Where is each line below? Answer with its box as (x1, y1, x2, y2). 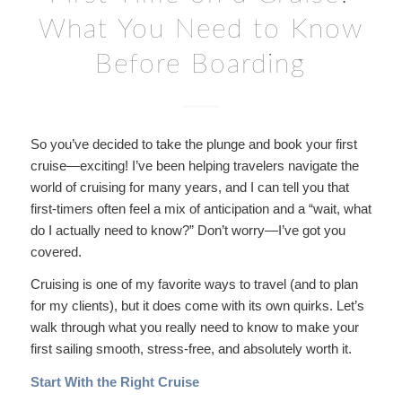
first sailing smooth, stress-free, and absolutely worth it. (30, 341, 352, 357)
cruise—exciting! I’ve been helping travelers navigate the (30, 157, 359, 173)
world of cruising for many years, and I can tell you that (30, 179, 349, 195)
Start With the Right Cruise (30, 374, 199, 389)
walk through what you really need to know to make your (30, 319, 359, 336)
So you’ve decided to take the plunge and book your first (30, 135, 357, 152)
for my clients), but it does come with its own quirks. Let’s (30, 298, 364, 314)
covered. (30, 243, 82, 259)
